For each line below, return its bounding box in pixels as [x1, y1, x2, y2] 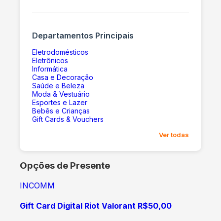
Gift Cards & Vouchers [32, 114, 104, 123]
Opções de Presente [20, 160, 110, 172]
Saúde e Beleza [32, 81, 84, 90]
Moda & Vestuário [32, 89, 90, 98]
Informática [32, 64, 68, 73]
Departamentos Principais [32, 30, 134, 40]
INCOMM [20, 180, 55, 190]
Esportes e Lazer [32, 98, 87, 107]
